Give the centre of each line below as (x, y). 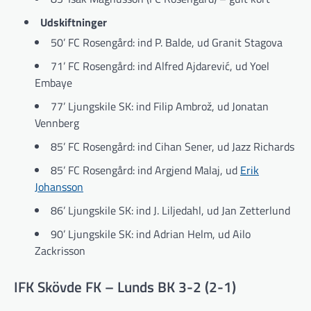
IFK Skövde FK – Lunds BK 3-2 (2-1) (125, 287)
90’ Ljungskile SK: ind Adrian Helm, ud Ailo (151, 234)
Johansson (59, 186)
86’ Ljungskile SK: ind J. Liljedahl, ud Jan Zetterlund (170, 210)
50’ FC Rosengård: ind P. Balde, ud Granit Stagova (167, 42)
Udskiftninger (74, 22)
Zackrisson (60, 250)
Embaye (53, 82)
